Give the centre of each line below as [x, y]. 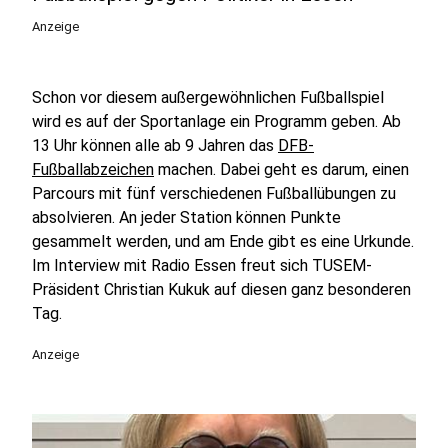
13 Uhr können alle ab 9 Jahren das [155, 145]
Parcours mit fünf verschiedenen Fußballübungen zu [214, 193]
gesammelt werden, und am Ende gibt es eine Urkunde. [223, 241]
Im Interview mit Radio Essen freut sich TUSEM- [202, 265]
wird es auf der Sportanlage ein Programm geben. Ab [216, 121]
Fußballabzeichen [93, 169]
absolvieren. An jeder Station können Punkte [186, 217]
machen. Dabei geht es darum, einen [281, 169]
